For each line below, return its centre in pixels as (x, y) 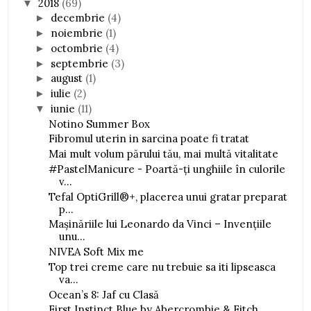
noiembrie (78, 33)
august (68, 78)
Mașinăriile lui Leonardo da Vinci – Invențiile (160, 224)
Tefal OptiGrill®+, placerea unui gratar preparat (168, 196)
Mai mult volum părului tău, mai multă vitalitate (163, 154)
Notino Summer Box (99, 124)
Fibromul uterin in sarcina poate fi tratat (149, 139)
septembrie (81, 63)
